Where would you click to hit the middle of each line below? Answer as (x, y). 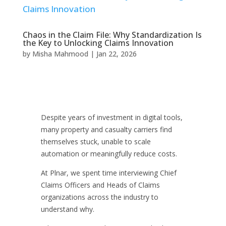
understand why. (67, 209)
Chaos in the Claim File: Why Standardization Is (112, 35)
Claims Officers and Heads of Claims (100, 185)
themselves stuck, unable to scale (96, 141)
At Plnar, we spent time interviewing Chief (108, 173)
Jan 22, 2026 (116, 53)
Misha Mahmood (60, 53)
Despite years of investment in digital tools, (111, 117)
